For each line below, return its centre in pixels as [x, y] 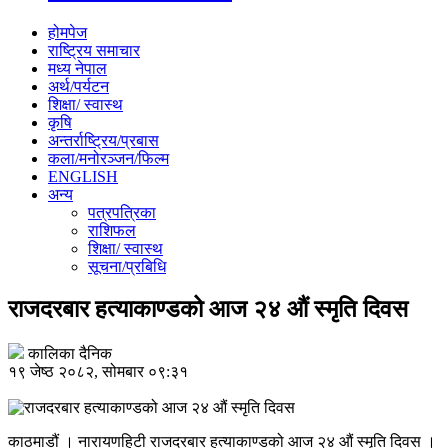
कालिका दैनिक [70, 353]
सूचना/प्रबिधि [127, 266]
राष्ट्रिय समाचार [94, 50]
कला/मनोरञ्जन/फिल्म [108, 158]
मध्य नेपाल [77, 68]
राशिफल [112, 230]
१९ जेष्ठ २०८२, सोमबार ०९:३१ [98, 371]
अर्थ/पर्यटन [78, 86]
